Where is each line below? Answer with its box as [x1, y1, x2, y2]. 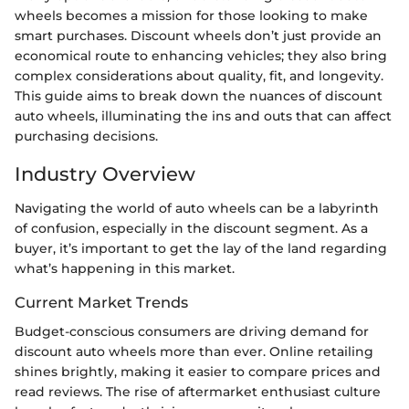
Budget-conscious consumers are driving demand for [15, 323, 369, 341]
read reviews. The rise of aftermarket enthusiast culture [15, 383, 381, 401]
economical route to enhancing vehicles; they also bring [15, 47, 387, 64]
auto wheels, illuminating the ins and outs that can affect [15, 107, 392, 124]
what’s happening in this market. [15, 260, 235, 277]
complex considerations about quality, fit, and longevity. [15, 67, 383, 84]
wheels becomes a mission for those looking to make [15, 6, 368, 24]
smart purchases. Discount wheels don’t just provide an [15, 26, 382, 44]
